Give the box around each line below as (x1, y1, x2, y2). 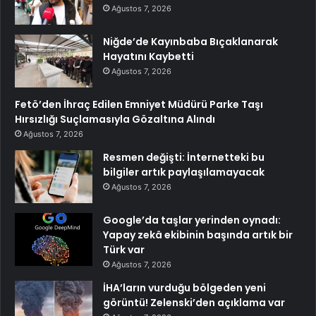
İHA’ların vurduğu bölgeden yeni (103, 280, 266, 295)
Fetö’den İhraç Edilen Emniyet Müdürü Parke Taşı (15, 97, 263, 111)
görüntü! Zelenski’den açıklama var (103, 295, 285, 310)
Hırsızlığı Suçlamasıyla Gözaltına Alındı (15, 111, 215, 126)
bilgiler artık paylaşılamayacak (103, 164, 265, 179)
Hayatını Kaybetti (103, 49, 194, 63)
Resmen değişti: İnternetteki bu (103, 150, 265, 164)
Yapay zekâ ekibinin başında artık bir (103, 227, 293, 242)
